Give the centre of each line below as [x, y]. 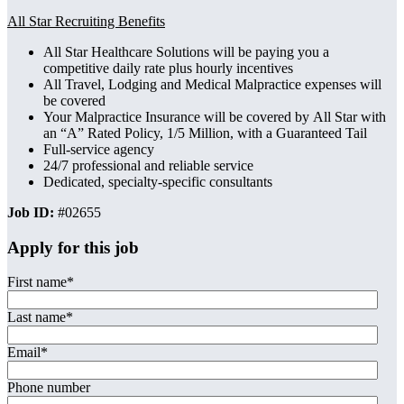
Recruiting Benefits [108, 21]
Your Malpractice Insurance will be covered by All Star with [215, 116]
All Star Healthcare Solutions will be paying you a [186, 51]
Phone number [49, 388]
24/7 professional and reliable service [148, 165]
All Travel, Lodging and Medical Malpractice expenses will [212, 84]
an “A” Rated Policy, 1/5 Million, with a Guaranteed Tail [205, 133]
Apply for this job [73, 247]
